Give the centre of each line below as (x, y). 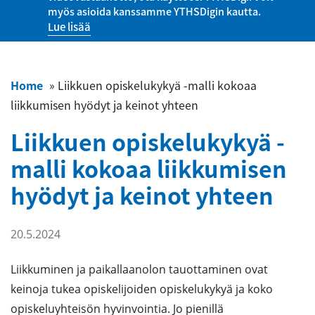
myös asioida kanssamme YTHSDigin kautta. (154, 11)
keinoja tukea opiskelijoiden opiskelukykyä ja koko (142, 289)
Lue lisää (69, 27)
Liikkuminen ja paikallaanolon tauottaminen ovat (139, 269)
